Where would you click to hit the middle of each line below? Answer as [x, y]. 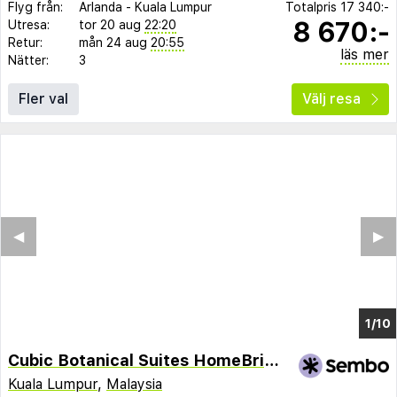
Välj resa [331, 98]
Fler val [43, 98]
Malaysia [134, 385]
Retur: [25, 42]
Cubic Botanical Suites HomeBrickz [272, 360]
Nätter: [28, 60]
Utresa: [29, 24]
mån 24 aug [113, 42]
